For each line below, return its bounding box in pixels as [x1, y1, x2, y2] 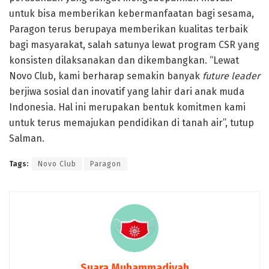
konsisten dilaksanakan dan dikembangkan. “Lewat [9, 54, 239, 66]
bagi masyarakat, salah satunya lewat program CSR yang [9, 38, 259, 50]
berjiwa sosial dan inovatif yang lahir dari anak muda [9, 85, 244, 97]
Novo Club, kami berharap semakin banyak [9, 70, 202, 82]
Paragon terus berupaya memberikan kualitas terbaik [9, 23, 248, 35]
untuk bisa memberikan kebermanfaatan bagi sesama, [9, 7, 254, 19]
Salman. [9, 132, 44, 144]
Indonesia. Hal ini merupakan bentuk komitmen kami [9, 101, 246, 113]
